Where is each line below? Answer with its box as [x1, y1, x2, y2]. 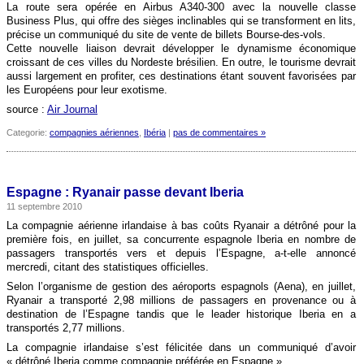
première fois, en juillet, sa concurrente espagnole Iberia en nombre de [6, 233, 356, 245]
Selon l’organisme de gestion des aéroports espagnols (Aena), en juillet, [6, 280, 356, 292]
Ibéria [144, 128, 166, 137]
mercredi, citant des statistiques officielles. [6, 261, 209, 273]
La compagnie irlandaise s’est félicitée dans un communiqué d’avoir [6, 341, 356, 353]
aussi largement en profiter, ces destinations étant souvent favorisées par [6, 70, 356, 82]
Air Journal [47, 103, 97, 115]
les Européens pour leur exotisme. [6, 84, 167, 96]
